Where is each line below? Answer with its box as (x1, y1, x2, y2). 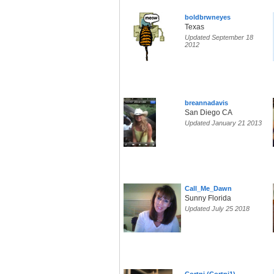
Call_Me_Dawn (185, 185, 232, 193)
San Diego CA (185, 108, 232, 117)
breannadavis (185, 99, 228, 107)
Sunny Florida (185, 194, 231, 203)
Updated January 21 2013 (185, 119, 262, 127)
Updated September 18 (185, 34, 253, 42)
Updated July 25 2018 (185, 205, 250, 213)
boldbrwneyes (185, 13, 231, 21)
